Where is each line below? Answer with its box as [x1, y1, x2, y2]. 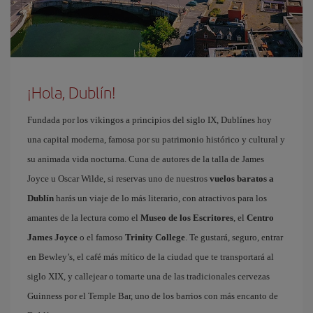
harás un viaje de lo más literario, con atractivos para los [54, 193, 267, 203]
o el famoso [78, 232, 125, 242]
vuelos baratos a [210, 173, 274, 184]
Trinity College [125, 232, 185, 242]
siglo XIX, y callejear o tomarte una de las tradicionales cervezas [27, 271, 270, 282]
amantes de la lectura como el [27, 212, 140, 223]
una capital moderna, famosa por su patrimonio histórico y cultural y [27, 134, 285, 145]
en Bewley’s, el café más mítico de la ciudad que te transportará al [27, 252, 274, 262]
